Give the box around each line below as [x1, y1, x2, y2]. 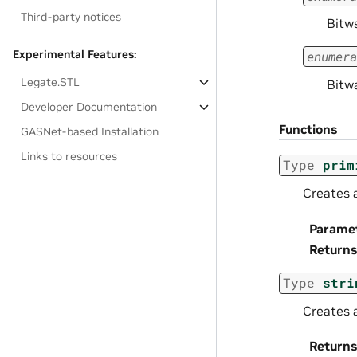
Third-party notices [21, 10, 122, 24]
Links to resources [21, 149, 118, 163]
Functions [279, 120, 337, 137]
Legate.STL [21, 75, 80, 89]
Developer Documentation [21, 100, 158, 114]
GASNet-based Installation [21, 124, 159, 139]
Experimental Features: [13, 47, 136, 61]
